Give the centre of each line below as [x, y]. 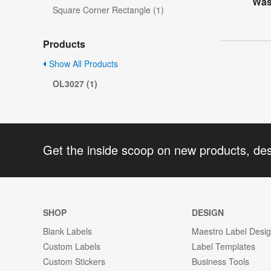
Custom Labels [72, 246]
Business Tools [221, 261]
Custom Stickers [74, 261]
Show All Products [82, 64]
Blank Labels [67, 231]
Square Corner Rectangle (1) [108, 10]
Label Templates [224, 246]
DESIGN [208, 212]
